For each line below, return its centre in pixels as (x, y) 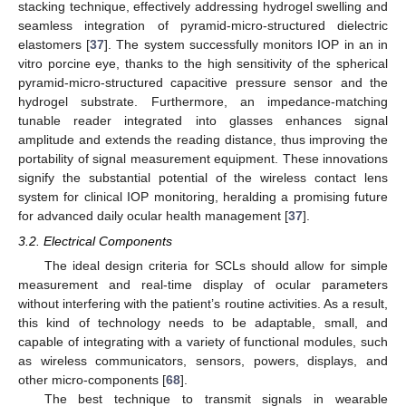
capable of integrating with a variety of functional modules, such (203, 341)
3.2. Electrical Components (95, 241)
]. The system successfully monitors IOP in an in (246, 44)
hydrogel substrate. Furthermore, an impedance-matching (203, 101)
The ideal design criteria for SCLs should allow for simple (216, 265)
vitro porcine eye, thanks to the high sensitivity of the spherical (203, 63)
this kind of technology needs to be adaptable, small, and (203, 322)
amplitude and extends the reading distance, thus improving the (203, 139)
